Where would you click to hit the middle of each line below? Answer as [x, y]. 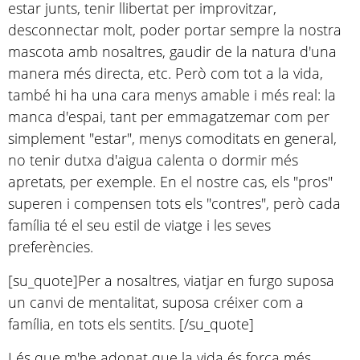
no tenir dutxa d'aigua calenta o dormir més [153, 160]
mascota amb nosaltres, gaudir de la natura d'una [172, 51]
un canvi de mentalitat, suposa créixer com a [156, 302]
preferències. [51, 246]
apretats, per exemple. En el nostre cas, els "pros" [170, 181]
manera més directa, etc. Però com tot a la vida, [166, 73]
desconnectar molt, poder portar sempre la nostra [175, 29]
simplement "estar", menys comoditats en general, [172, 138]
